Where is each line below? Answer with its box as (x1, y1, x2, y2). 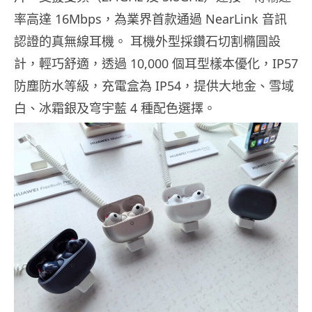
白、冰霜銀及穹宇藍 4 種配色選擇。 (14, 100, 216, 117)
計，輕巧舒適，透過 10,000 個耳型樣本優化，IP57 (14, 55, 298, 72)
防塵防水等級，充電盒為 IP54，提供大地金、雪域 (14, 77, 294, 95)
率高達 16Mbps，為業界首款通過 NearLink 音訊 (14, 10, 287, 28)
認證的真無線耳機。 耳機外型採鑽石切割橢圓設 (14, 33, 281, 50)
